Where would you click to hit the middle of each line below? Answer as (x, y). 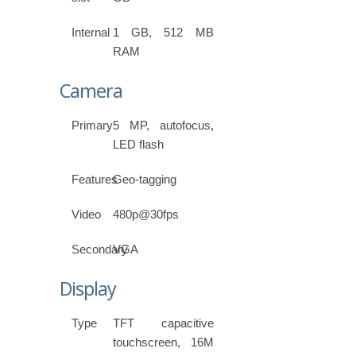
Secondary (100, 250)
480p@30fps (146, 215)
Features (95, 180)
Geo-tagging (145, 180)
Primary (92, 126)
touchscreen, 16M (163, 342)
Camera (91, 91)
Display (88, 289)
